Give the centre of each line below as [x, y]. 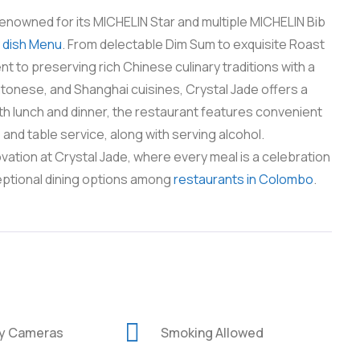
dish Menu [32, 44]
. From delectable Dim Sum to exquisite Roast [193, 44]
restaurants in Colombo [243, 179]
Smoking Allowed [212, 333]
